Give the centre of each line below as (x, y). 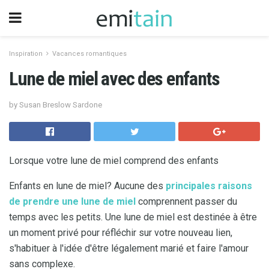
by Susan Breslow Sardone (56, 104)
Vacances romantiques (89, 54)
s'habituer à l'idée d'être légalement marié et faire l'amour (129, 248)
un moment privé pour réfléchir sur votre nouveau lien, (121, 232)
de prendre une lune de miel (72, 201)
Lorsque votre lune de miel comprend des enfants (114, 160)
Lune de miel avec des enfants (114, 79)
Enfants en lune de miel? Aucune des (87, 186)
